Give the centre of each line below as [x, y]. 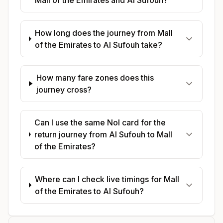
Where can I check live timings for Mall [107, 179]
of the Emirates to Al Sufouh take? [99, 45]
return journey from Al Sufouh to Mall [103, 134]
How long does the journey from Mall [104, 33]
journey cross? [64, 89]
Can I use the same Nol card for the [100, 122]
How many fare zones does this [95, 77]
